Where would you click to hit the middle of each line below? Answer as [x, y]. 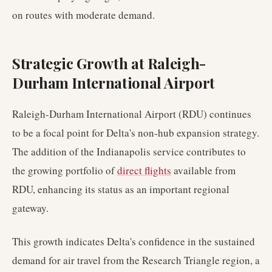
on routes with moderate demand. [83, 15]
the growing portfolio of [65, 170]
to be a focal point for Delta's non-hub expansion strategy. [136, 133]
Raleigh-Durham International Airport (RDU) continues [132, 114]
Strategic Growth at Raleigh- [109, 63]
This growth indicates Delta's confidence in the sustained [134, 241]
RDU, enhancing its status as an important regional [121, 189]
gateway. [30, 208]
